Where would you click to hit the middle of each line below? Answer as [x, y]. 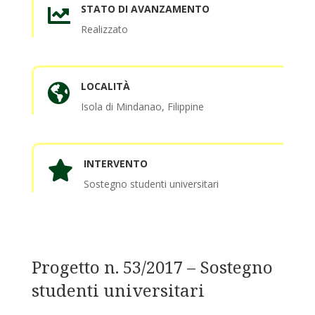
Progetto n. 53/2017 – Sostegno [152, 267]
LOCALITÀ [105, 86]
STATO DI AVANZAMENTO [145, 9]
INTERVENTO [115, 164]
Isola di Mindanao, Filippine [142, 107]
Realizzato [104, 30]
